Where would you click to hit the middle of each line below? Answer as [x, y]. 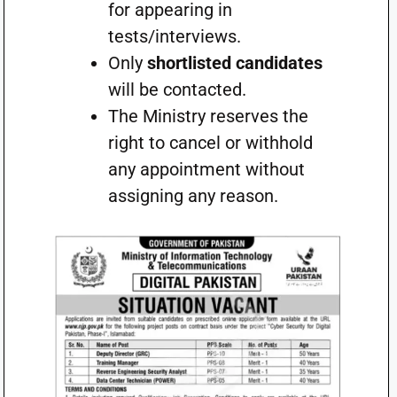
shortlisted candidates [234, 63]
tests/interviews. [174, 36]
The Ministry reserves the [208, 116]
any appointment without [206, 169]
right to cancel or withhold [210, 143]
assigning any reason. [193, 196]
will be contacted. [177, 90]
